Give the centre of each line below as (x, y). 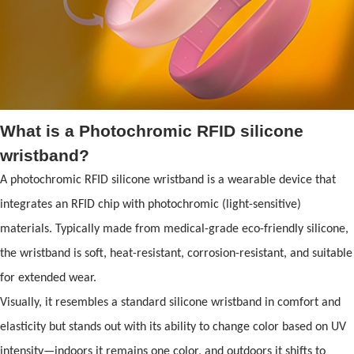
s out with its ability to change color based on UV (221, 327)
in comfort (292, 302)
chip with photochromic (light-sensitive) (198, 204)
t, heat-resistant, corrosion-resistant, (197, 253)
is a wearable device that (270, 180)
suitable (331, 253)
